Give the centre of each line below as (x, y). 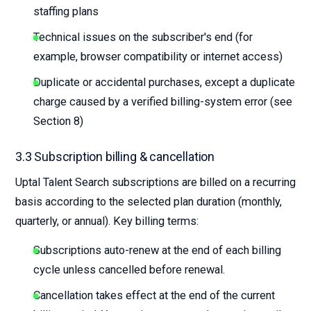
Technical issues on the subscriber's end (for (143, 37)
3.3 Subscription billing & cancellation (115, 157)
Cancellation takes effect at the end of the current (154, 295)
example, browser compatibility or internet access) (158, 57)
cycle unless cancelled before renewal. (129, 270)
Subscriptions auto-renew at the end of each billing (157, 250)
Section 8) (58, 121)
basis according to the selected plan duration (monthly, (149, 202)
